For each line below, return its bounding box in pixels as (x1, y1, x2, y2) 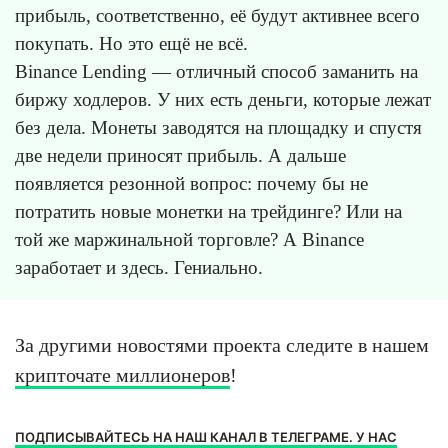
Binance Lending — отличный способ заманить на (15, 60, 418, 82)
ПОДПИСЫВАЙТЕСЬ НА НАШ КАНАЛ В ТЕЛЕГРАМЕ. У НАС (15, 428, 397, 445)
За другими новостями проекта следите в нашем (15, 333, 429, 356)
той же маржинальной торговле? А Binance (15, 228, 364, 250)
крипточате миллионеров (15, 363, 230, 386)
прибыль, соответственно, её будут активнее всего (15, 4, 420, 26)
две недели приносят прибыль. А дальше (15, 144, 346, 166)
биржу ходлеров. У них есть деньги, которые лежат (15, 88, 431, 110)
